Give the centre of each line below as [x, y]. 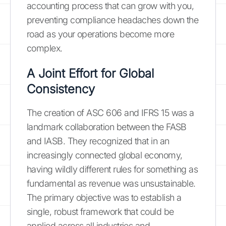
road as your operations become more [101, 34]
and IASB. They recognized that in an [98, 141]
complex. [45, 48]
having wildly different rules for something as [112, 169]
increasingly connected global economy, [105, 155]
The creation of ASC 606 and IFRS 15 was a [110, 112]
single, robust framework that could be [100, 211]
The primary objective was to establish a [104, 197]
